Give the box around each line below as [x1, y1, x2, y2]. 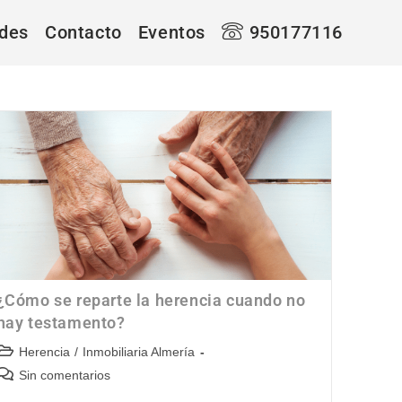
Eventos [137, 22, 205, 43]
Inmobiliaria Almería [82, 345, 195, 360]
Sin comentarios [18, 368, 110, 383]
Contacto [44, 22, 122, 43]
